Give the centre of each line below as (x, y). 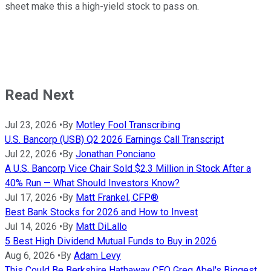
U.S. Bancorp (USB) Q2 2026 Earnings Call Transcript (114, 139)
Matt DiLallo (101, 226)
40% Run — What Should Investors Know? (92, 183)
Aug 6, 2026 (30, 255)
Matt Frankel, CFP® (117, 197)
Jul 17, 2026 (31, 197)
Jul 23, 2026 (31, 125)
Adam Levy (97, 255)
